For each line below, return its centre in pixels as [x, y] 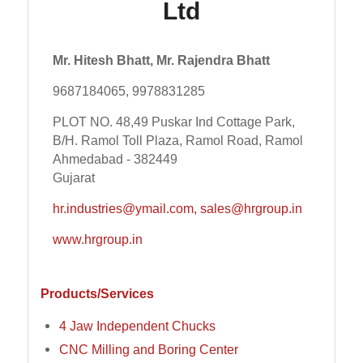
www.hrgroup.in [97, 239]
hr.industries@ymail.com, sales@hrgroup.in [177, 209]
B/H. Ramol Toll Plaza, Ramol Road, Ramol [177, 141]
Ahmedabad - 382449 [115, 159]
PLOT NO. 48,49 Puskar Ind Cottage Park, [173, 122]
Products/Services [97, 293]
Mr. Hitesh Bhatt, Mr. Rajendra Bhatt [161, 60]
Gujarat [73, 178]
